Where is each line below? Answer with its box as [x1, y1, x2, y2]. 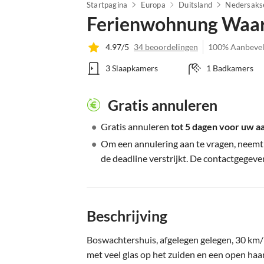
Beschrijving [87, 207, 167, 225]
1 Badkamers [206, 63, 253, 73]
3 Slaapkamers [105, 63, 158, 73]
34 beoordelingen [134, 42, 198, 52]
